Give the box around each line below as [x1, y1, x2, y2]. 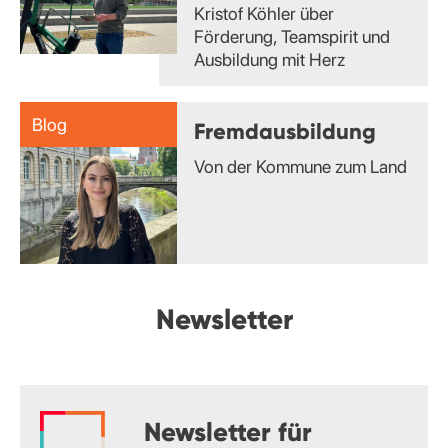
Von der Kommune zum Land [193, 155, 407, 177]
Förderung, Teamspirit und [193, 25, 390, 47]
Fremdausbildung [193, 116, 376, 145]
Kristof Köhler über [193, 2, 334, 24]
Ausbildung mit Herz [193, 48, 345, 70]
